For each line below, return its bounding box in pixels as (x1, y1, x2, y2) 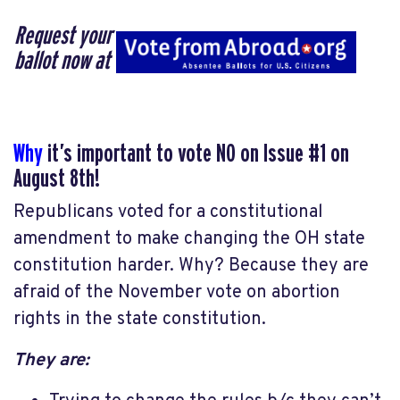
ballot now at (14, 48, 110, 75)
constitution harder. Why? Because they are (13, 254, 369, 278)
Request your (14, 23, 112, 50)
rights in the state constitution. (13, 307, 271, 331)
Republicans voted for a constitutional (13, 200, 323, 224)
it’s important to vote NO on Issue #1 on (43, 141, 349, 168)
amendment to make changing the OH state (13, 227, 365, 251)
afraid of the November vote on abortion (13, 280, 340, 304)
